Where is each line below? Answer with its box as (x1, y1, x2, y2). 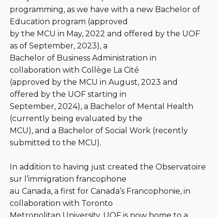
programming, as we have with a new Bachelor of (10, 4, 200, 14)
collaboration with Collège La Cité (10, 65, 139, 75)
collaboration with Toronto (10, 198, 113, 208)
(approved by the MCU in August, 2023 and (10, 77, 178, 87)
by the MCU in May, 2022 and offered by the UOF (10, 29, 200, 38)
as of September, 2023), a (10, 41, 108, 50)
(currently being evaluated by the (10, 113, 142, 123)
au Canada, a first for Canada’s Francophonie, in (10, 186, 190, 196)
